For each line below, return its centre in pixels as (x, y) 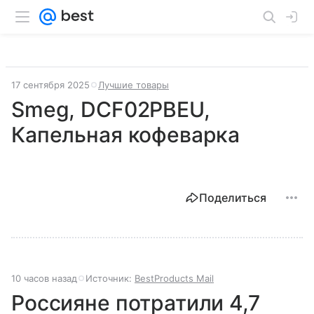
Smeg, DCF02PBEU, (111, 109)
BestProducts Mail (174, 278)
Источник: (110, 278)
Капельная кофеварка (126, 135)
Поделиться (233, 198)
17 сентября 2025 (50, 85)
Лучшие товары (134, 85)
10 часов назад (44, 278)
